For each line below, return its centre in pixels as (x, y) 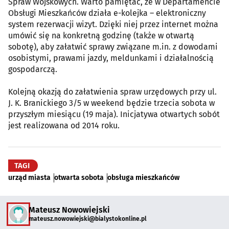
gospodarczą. (33, 69)
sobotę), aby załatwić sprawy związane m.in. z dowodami (113, 47)
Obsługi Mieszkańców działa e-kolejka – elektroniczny (107, 13)
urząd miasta (29, 177)
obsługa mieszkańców (143, 177)
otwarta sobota (79, 177)
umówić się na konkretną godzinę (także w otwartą (101, 35)
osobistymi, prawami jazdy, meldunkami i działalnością (111, 58)
